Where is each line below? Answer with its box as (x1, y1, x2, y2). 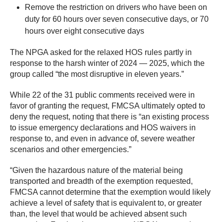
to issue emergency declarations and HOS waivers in (10, 123, 196, 132)
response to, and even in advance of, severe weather (10, 134, 195, 143)
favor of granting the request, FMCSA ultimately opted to (10, 102, 205, 111)
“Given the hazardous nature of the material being (10, 166, 183, 175)
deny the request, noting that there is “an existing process (10, 112, 209, 121)
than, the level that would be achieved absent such (10, 210, 187, 219)
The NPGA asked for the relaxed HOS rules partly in (10, 48, 192, 57)
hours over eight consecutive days (25, 27, 144, 36)
